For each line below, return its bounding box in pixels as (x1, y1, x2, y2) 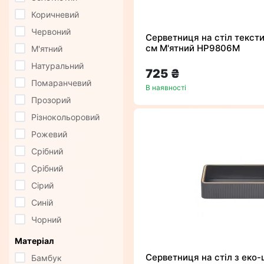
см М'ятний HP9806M (146, 42, 240, 54)
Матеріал (15, 236, 54, 246)
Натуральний (31, 61, 84, 71)
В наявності (146, 83, 186, 93)
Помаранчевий (31, 78, 91, 88)
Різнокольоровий (31, 112, 100, 123)
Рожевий (31, 129, 67, 140)
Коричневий (31, 9, 79, 20)
